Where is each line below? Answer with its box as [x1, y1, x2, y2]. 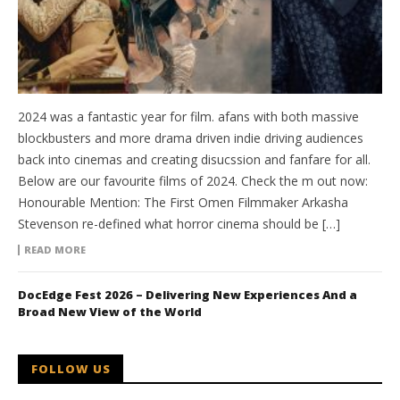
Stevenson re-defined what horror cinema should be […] [18, 215, 340, 233]
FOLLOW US [31, 361, 111, 378]
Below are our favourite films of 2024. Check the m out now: [18, 172, 368, 190]
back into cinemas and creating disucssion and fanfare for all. [18, 151, 371, 169]
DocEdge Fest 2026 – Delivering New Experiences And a [18, 287, 357, 304]
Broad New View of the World [18, 304, 202, 321]
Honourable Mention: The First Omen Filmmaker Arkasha [18, 194, 348, 212]
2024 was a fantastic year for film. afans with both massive [18, 108, 359, 126]
